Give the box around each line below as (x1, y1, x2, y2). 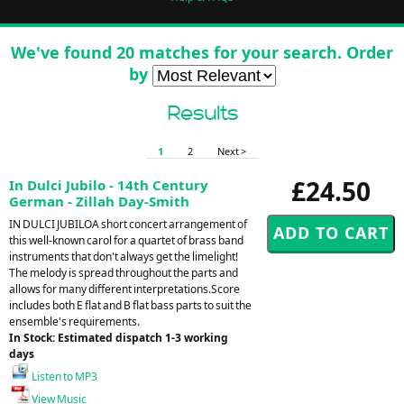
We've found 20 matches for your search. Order (11, 41, 393, 63)
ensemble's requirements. (9, 313, 140, 329)
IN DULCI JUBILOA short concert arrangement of (9, 216, 247, 232)
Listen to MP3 (30, 368, 97, 384)
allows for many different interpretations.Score (9, 280, 240, 297)
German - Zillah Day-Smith (9, 191, 189, 210)
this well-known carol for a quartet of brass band (9, 232, 243, 248)
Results (166, 101, 238, 124)
